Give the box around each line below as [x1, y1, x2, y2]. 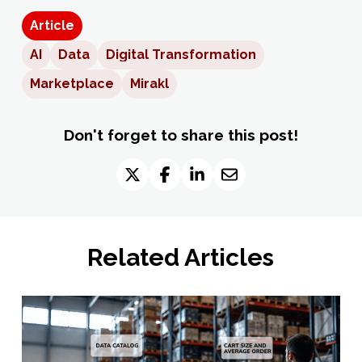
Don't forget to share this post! [63, 126, 298, 145]
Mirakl [129, 76, 169, 92]
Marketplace [29, 76, 114, 92]
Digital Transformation [105, 47, 256, 63]
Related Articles [87, 243, 275, 272]
